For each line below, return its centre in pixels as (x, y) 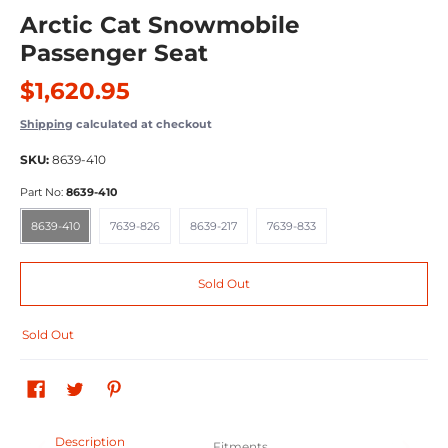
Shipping (46, 124)
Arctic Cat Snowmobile (160, 25)
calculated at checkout (142, 124)
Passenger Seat (114, 53)
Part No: (43, 192)
